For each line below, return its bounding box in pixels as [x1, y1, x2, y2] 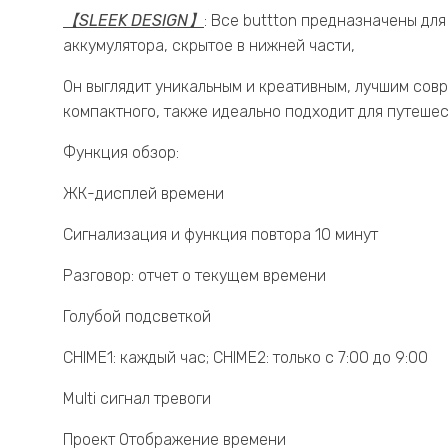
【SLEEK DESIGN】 [63, 11, 204, 31]
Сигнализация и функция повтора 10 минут [63, 225, 378, 245]
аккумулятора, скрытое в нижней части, [63, 36, 355, 56]
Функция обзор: [63, 143, 179, 163]
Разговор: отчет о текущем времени [63, 266, 326, 286]
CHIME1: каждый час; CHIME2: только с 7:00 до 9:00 [63, 348, 428, 368]
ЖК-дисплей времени [63, 184, 224, 204]
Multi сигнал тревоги [63, 389, 211, 409]
